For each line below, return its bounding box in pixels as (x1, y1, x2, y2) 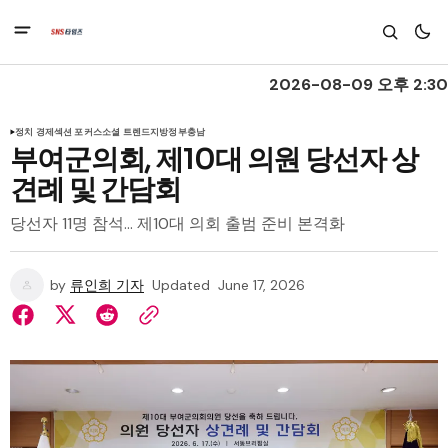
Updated (152, 276, 210, 294)
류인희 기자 (70, 276, 144, 294)
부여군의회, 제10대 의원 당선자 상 (10, 142, 418, 177)
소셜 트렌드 (102, 126, 151, 138)
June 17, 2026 (218, 276, 305, 294)
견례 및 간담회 (10, 172, 182, 207)
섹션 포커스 (53, 126, 102, 138)
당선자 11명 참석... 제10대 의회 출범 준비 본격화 (10, 213, 345, 234)
